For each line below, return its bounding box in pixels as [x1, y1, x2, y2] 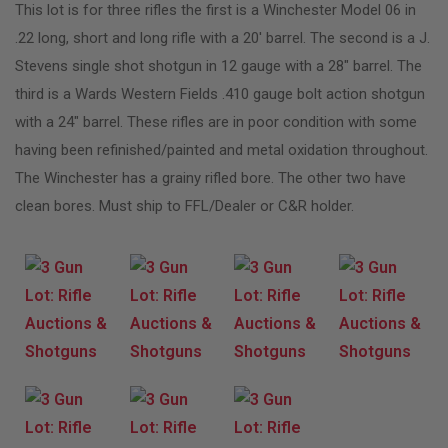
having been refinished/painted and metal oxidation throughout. [15, 140, 428, 159]
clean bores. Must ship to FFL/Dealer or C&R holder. [15, 196, 354, 215]
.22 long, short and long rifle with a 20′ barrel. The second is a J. [15, 28, 430, 47]
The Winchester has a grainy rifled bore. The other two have [15, 168, 406, 187]
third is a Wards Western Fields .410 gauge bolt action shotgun [15, 84, 425, 103]
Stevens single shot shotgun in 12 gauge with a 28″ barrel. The [15, 56, 422, 75]
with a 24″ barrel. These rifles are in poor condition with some [15, 112, 417, 131]
